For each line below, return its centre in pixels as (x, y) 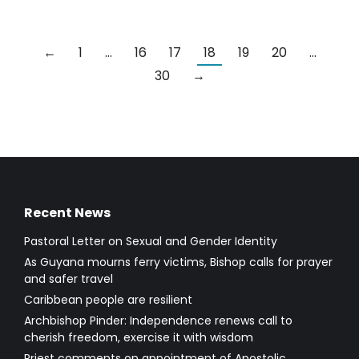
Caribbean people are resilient (108, 300)
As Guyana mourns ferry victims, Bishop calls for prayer (178, 262)
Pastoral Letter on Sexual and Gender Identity (151, 242)
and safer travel (69, 279)
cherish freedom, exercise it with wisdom (139, 338)
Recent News (67, 213)
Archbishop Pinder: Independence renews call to (158, 321)
